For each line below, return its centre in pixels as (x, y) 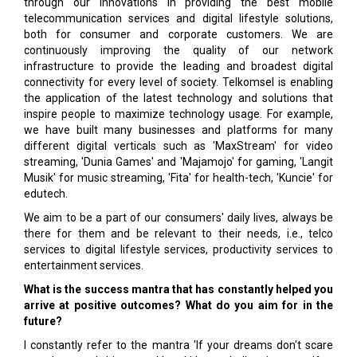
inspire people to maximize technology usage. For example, (178, 114)
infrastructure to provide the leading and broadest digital (178, 66)
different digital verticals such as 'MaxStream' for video (178, 146)
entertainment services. (84, 265)
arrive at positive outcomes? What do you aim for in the (178, 305)
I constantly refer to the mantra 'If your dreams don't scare (178, 345)
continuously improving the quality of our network (178, 50)
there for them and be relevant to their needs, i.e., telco (178, 233)
